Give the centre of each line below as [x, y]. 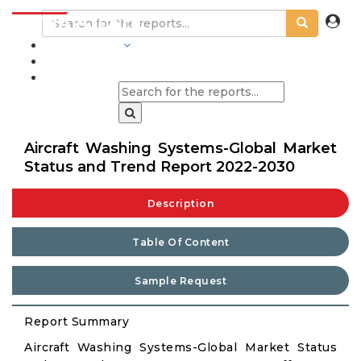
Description [180, 203]
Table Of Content [180, 242]
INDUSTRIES [82, 45]
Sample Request [180, 281]
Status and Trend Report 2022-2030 [160, 167]
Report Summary [77, 322]
